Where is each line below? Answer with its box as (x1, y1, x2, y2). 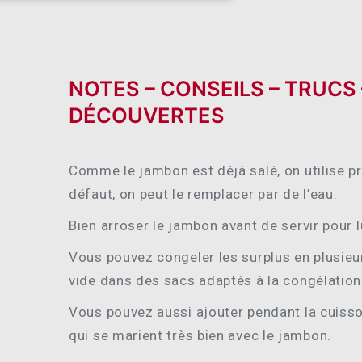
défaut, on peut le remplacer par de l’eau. (69, 185, 338, 202)
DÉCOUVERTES (69, 102, 225, 128)
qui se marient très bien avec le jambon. (69, 326, 332, 343)
